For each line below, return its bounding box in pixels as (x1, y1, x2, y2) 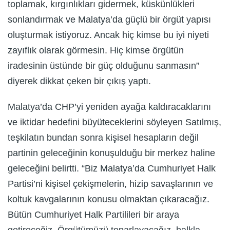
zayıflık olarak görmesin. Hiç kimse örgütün (8, 45, 184, 55)
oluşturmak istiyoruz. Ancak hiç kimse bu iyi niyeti (8, 29, 209, 40)
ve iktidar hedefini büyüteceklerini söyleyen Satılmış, (8, 117, 221, 127)
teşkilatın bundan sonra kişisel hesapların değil (8, 132, 199, 143)
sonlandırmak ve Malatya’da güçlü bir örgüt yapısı (8, 14, 211, 25)
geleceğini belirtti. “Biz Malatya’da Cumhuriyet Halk (8, 163, 216, 174)
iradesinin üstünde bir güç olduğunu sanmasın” (8, 60, 199, 71)
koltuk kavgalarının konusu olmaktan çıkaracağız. (8, 194, 209, 204)
